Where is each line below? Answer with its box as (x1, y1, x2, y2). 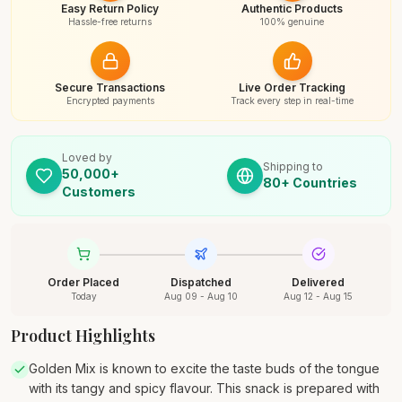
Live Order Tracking (239, 81, 345, 94)
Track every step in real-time (231, 95, 354, 106)
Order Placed (48, 275, 120, 289)
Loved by (61, 151, 112, 164)
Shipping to (263, 160, 323, 173)
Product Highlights (11, 325, 155, 346)
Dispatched (170, 275, 232, 289)
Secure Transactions (55, 81, 165, 94)
